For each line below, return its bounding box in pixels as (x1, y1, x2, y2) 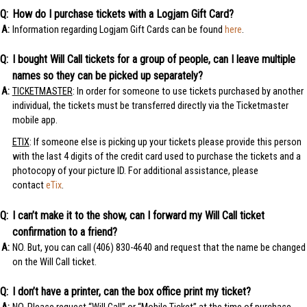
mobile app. (12, 114, 58, 127)
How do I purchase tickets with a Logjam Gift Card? (12, 7, 234, 21)
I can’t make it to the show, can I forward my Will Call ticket (12, 208, 265, 222)
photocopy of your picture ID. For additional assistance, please (12, 164, 258, 177)
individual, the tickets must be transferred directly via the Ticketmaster (12, 100, 288, 112)
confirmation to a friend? (12, 225, 117, 238)
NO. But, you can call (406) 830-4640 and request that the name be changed (12, 241, 306, 254)
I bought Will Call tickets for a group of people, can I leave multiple (12, 53, 295, 66)
